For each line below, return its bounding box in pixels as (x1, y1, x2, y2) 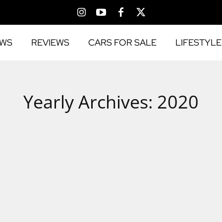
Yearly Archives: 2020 (23, 90, 199, 114)
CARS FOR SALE (88, 37, 157, 48)
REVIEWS (31, 37, 70, 48)
